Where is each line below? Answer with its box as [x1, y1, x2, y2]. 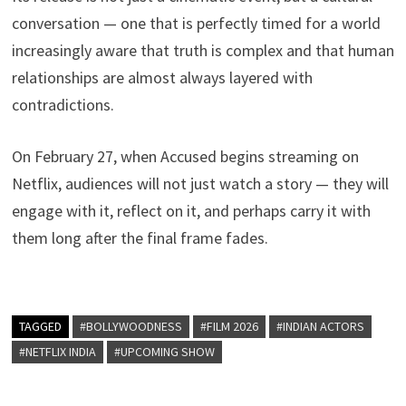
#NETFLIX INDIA [18, 343, 96, 361]
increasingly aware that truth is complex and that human [11, 40, 394, 62]
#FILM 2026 [199, 318, 258, 335]
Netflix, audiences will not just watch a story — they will [11, 173, 389, 195]
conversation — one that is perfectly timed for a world [11, 13, 381, 34]
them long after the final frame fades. [11, 227, 275, 249]
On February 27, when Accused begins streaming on [11, 146, 359, 168]
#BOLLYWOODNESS [79, 318, 182, 335]
